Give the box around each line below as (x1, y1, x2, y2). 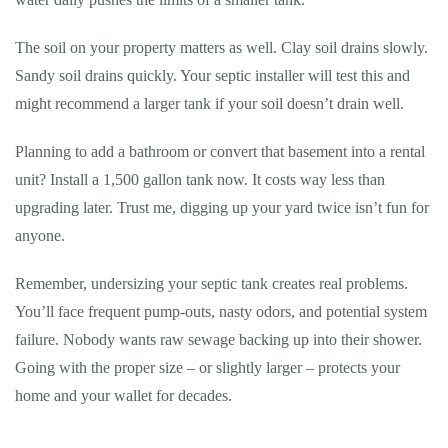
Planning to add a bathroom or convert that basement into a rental (15, 143, 425, 160)
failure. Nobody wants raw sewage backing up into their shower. (15, 331, 422, 348)
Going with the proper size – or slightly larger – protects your (15, 359, 400, 376)
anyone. (15, 227, 65, 244)
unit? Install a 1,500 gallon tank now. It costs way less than (15, 171, 385, 188)
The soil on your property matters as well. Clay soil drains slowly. (15, 39, 428, 56)
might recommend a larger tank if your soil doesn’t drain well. (15, 95, 404, 112)
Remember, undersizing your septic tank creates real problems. (15, 275, 408, 292)
